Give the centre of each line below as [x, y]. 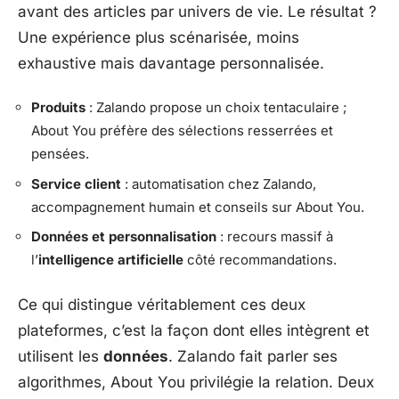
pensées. [60, 154]
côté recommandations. [260, 260]
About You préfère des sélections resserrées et [182, 130]
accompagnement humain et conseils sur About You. [198, 207]
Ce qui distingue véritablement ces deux [162, 304]
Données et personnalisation [124, 236]
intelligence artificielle [111, 260]
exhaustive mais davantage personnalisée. [171, 63]
